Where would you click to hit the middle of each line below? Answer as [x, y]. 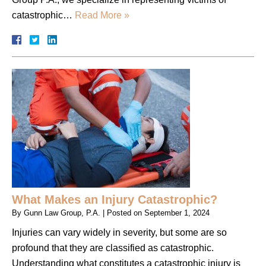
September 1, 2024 [177, 213]
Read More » [102, 15]
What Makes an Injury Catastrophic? [115, 199]
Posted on [126, 213]
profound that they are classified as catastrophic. [113, 248]
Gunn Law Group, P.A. [62, 213]
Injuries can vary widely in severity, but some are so [119, 232]
